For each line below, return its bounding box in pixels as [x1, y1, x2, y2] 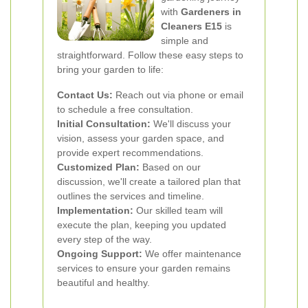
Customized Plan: [57, 162, 140, 173]
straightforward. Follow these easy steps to [57, 49, 243, 60]
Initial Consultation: [57, 118, 151, 129]
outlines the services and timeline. [57, 190, 204, 201]
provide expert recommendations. [57, 147, 203, 158]
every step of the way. [57, 234, 152, 245]
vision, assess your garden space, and [57, 133, 224, 144]
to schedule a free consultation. [57, 104, 193, 115]
